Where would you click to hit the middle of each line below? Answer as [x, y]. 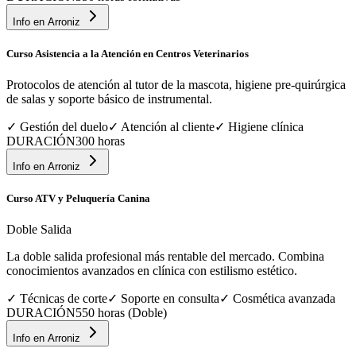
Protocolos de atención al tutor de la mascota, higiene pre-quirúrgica [176, 85]
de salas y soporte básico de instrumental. [109, 99]
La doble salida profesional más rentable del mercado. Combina [165, 257]
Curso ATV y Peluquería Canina [78, 199]
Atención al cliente [168, 127]
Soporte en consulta [170, 299]
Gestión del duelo [64, 127]
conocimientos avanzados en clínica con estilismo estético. [152, 271]
